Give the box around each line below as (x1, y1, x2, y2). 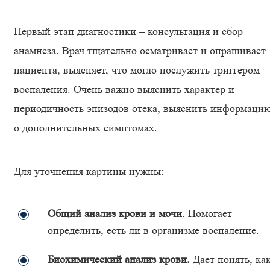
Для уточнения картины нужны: (14, 165, 164, 177)
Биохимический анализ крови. (48, 253, 190, 265)
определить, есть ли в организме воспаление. (48, 224, 259, 236)
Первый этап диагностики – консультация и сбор (14, 25, 243, 37)
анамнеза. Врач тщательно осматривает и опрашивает (14, 45, 266, 57)
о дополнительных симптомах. (14, 122, 157, 134)
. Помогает (182, 207, 232, 219)
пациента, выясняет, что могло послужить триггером (14, 64, 260, 76)
